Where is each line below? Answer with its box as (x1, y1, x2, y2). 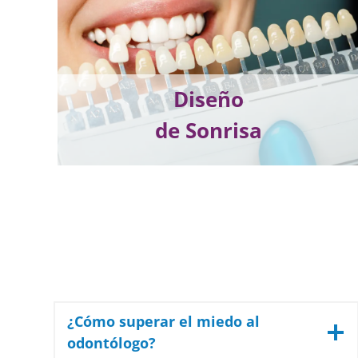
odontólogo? (67, 333, 157, 353)
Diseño (173, 84, 245, 113)
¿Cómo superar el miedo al (67, 312, 261, 332)
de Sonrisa (155, 115, 263, 145)
